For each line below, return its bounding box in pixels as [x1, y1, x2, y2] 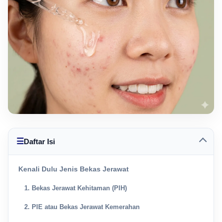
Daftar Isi [24, 137, 55, 146]
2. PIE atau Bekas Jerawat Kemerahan [24, 203, 140, 211]
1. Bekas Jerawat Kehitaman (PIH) [24, 184, 127, 192]
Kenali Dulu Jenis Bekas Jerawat [18, 165, 129, 173]
